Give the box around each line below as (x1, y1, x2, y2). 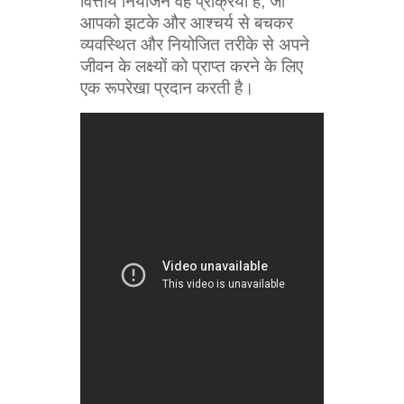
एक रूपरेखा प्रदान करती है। (80, 78, 254, 98)
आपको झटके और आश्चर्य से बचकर (80, 14, 293, 33)
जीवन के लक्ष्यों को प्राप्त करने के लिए (80, 57, 303, 77)
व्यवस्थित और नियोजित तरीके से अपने (80, 35, 309, 55)
